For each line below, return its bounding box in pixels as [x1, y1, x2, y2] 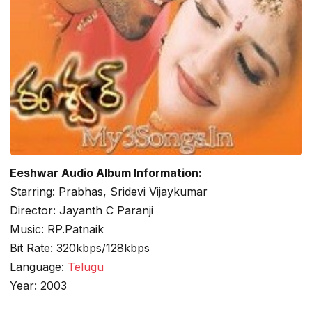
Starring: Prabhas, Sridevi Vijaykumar [10, 185, 208, 198]
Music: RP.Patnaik [10, 222, 104, 236]
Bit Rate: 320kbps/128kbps [10, 241, 150, 255]
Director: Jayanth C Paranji [10, 203, 153, 217]
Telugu [68, 260, 104, 274]
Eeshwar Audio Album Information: [10, 166, 202, 180]
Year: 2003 [10, 279, 67, 292]
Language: [10, 260, 68, 274]
